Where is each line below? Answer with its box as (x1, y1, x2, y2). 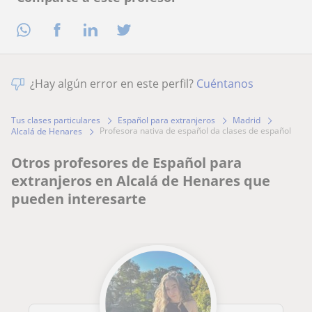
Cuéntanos (196, 76, 253, 92)
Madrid (233, 114, 260, 127)
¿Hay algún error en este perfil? (30, 76, 196, 92)
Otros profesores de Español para (11, 153, 242, 173)
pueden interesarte (11, 189, 146, 209)
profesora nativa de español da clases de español (104, 125, 291, 137)
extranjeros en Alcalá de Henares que (11, 171, 270, 191)
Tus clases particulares (11, 114, 100, 127)
